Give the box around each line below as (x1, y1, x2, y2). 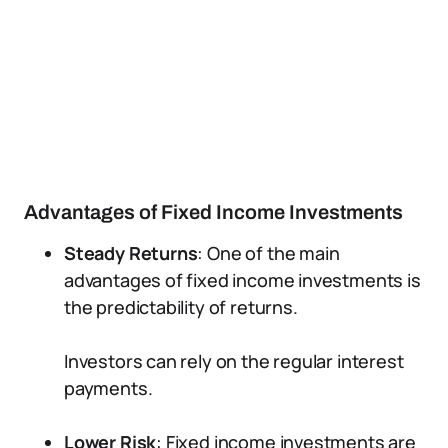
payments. (64, 376, 153, 400)
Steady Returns (64, 241, 198, 265)
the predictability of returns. (64, 295, 298, 319)
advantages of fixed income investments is (64, 268, 421, 292)
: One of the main (197, 241, 340, 265)
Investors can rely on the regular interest (64, 349, 404, 373)
